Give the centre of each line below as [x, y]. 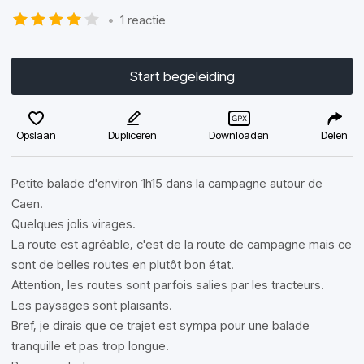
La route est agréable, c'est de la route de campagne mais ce [182, 244]
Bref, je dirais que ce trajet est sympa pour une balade [160, 325]
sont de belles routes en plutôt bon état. [123, 264]
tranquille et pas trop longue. [90, 346]
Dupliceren [132, 135]
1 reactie [143, 19]
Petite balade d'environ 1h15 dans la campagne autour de [167, 183]
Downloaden [239, 135]
